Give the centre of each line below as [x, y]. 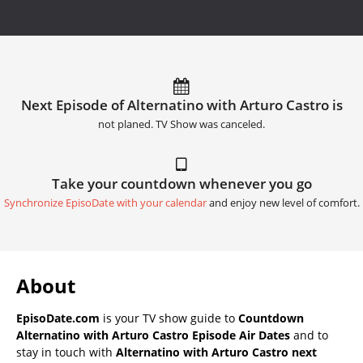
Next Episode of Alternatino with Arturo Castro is [181, 105]
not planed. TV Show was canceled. [181, 124]
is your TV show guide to [169, 318]
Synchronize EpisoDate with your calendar [105, 203]
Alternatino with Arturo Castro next [216, 352]
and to [309, 335]
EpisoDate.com [58, 318]
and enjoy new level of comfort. [283, 203]
